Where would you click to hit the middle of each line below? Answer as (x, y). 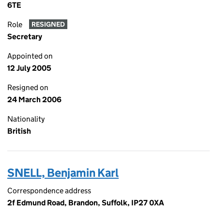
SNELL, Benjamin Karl (63, 173)
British (19, 131)
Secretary (25, 37)
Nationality (26, 119)
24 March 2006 (34, 100)
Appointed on (30, 56)
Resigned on (28, 87)
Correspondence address (49, 191)
